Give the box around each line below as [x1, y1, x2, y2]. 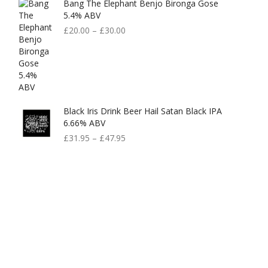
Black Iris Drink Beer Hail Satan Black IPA [63, 105, 222, 117]
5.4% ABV [63, 10, 100, 21]
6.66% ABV [63, 117, 105, 129]
